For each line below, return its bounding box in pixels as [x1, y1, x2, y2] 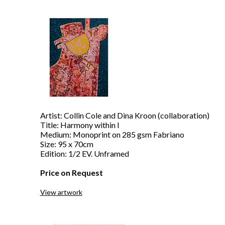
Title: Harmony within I [40, 120, 120, 130]
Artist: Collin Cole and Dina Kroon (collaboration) [40, 110, 209, 120]
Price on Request [40, 168, 103, 177]
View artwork [40, 188, 82, 196]
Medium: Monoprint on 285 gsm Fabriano [40, 130, 184, 139]
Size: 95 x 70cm [40, 139, 93, 149]
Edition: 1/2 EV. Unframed [40, 149, 129, 158]
